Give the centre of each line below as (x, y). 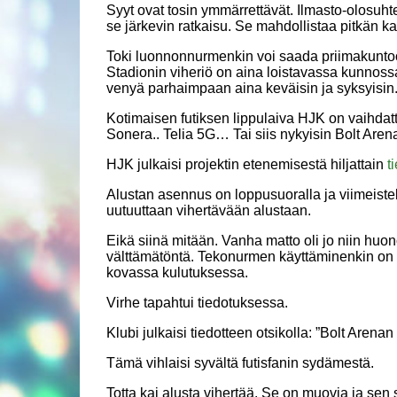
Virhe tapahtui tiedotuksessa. (197, 303)
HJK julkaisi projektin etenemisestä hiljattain (247, 165)
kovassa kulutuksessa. (177, 273)
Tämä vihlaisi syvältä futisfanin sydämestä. (240, 363)
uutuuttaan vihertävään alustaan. (209, 211)
